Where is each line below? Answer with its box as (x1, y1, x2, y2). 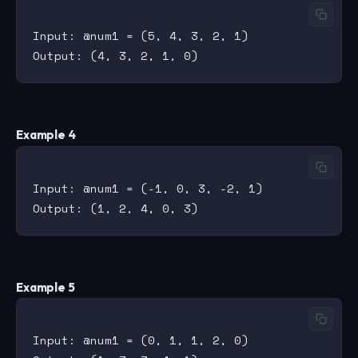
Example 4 (16, 127, 76, 143)
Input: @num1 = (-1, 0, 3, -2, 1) (33, 179, 263, 197)
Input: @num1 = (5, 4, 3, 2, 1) (33, 27, 249, 45)
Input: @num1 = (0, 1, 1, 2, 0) (33, 332, 249, 349)
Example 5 (16, 279, 75, 295)
